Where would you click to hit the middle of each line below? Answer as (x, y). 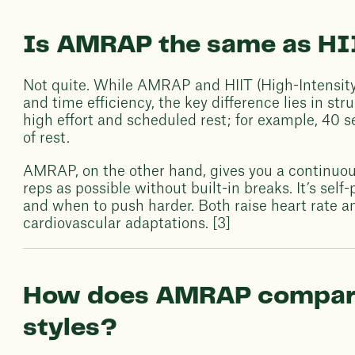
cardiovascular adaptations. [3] (127, 223)
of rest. (47, 138)
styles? (71, 328)
